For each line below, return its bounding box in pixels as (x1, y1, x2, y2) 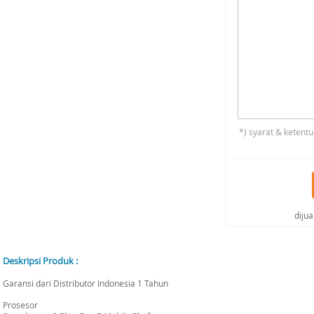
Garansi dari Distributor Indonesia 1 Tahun (3, 278, 168, 289)
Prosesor (3, 299, 38, 310)
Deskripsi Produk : (3, 254, 78, 267)
